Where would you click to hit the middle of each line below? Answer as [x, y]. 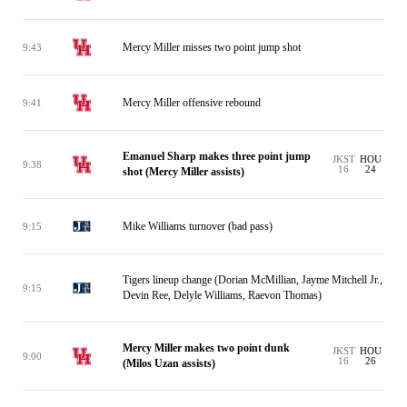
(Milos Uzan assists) [169, 363]
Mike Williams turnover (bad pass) [198, 226]
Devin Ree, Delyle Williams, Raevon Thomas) [222, 295]
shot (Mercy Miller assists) [184, 172]
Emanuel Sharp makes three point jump [217, 156]
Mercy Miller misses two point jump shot [212, 47]
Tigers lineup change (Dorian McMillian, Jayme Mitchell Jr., [253, 280]
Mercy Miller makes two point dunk [206, 348]
